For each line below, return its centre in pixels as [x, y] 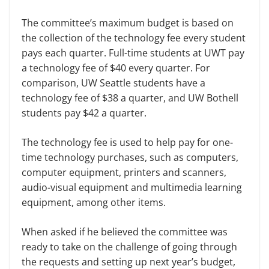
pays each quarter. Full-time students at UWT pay [133, 53]
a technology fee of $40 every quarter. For [116, 68]
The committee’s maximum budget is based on [128, 23]
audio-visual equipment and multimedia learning [132, 187]
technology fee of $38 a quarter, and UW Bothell [130, 98]
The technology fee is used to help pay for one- [127, 142]
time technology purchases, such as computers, [130, 157]
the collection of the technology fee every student [134, 38]
